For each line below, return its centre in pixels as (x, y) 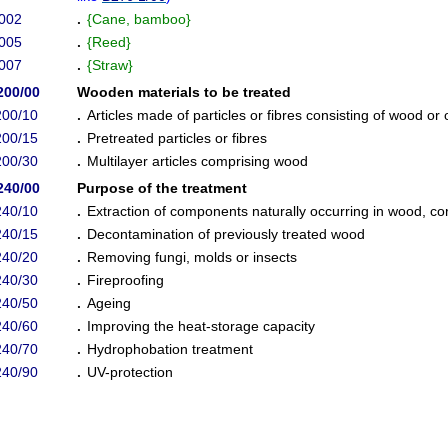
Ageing (109, 303)
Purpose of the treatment (162, 188)
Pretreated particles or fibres (177, 138)
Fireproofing (125, 280)
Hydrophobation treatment (170, 349)
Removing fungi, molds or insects (192, 257)
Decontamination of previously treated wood (226, 234)
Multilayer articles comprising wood (197, 161)
